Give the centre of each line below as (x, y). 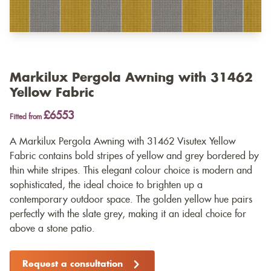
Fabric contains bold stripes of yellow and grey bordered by (134, 156)
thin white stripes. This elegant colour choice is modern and (131, 171)
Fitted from (27, 117)
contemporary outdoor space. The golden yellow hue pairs (131, 200)
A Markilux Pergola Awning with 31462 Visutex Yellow (122, 142)
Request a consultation (73, 265)
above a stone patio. (52, 229)
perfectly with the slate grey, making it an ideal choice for (128, 214)
